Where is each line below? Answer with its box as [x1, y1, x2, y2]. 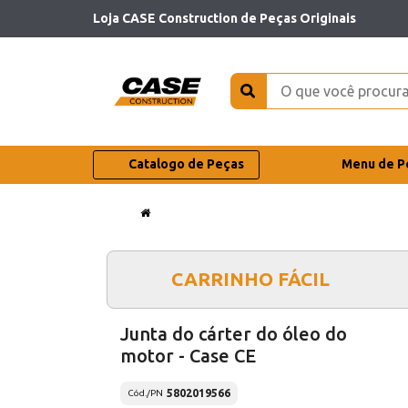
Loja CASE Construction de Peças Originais [93, 10, 356, 25]
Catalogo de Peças [127, 157, 244, 172]
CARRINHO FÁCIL [170, 268, 330, 290]
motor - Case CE [120, 344, 256, 366]
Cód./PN [127, 388, 163, 399]
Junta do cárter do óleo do [120, 322, 347, 344]
